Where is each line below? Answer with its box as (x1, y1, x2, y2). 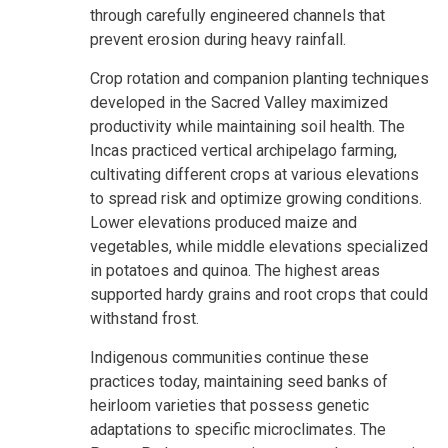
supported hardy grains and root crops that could (90, 284, 428, 304)
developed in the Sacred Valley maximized (90, 92, 388, 112)
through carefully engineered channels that (90, 5, 385, 25)
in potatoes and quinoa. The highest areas (90, 260, 380, 280)
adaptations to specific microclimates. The (90, 419, 386, 439)
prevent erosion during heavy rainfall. (90, 29, 346, 49)
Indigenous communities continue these (90, 347, 369, 367)
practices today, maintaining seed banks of (90, 371, 388, 391)
